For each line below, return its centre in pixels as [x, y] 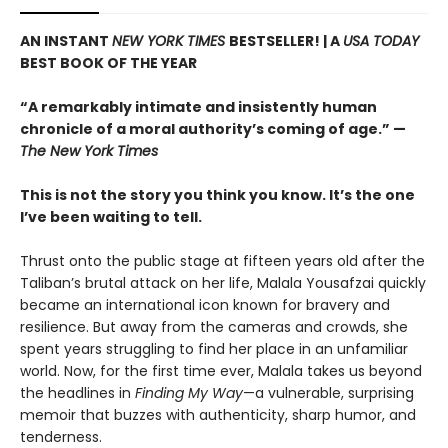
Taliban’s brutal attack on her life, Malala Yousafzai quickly [223, 283]
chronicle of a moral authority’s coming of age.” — [213, 129]
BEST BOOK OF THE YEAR [108, 63]
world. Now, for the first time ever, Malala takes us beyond [221, 371]
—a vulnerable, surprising [328, 393]
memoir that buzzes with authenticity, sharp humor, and [218, 415]
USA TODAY [381, 41]
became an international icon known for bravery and [205, 305]
